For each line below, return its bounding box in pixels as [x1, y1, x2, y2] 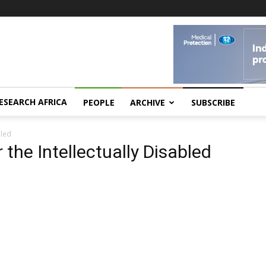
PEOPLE [83, 97, 115, 108]
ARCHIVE [130, 97, 165, 108]
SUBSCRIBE [191, 97, 235, 108]
